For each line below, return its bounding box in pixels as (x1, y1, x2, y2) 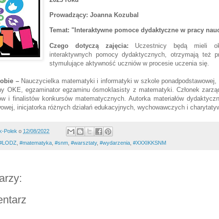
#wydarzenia (100, 140, 130, 146)
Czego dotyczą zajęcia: (49, 42, 129, 49)
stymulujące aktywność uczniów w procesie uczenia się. (49, 59, 210, 67)
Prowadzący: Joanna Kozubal (49, 11, 139, 19)
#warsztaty (71, 140, 97, 146)
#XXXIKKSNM (133, 140, 166, 146)
